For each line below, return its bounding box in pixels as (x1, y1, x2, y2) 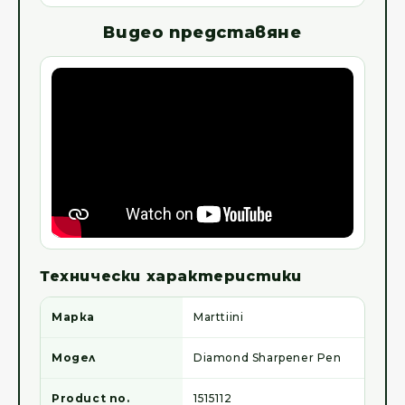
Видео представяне (103, 23, 302, 43)
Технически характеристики (40, 268, 302, 286)
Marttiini (193, 310, 244, 325)
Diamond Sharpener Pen (193, 351, 342, 365)
